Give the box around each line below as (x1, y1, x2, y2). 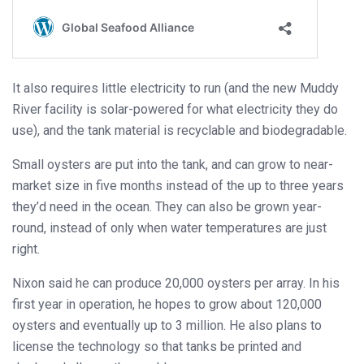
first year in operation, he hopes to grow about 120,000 (12, 297, 322, 313)
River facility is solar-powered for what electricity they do (12, 102, 338, 118)
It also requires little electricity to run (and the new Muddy (12, 80, 339, 97)
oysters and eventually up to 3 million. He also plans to (12, 318, 322, 334)
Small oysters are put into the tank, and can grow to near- (12, 157, 333, 173)
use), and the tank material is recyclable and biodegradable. (12, 123, 347, 139)
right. (12, 241, 40, 258)
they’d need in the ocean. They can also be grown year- (12, 199, 322, 215)
